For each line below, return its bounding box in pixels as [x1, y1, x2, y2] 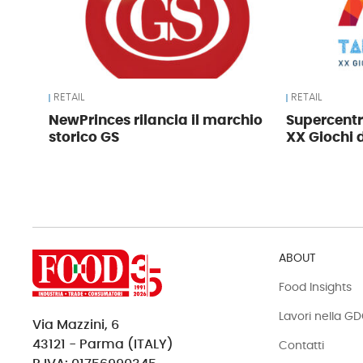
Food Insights [279, 281, 352, 294]
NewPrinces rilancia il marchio [49, 113, 263, 127]
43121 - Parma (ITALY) [32, 338, 174, 352]
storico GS [49, 130, 120, 144]
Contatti [279, 340, 325, 352]
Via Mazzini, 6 [32, 318, 120, 332]
